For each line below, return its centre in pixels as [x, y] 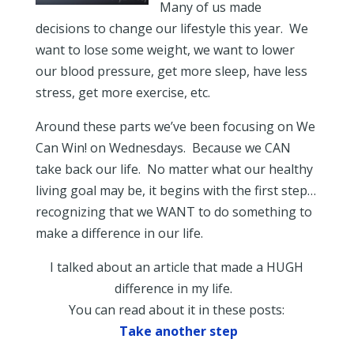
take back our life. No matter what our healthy [174, 169]
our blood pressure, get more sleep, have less [171, 71]
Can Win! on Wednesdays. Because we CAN [163, 148]
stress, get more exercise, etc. [122, 92]
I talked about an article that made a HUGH [177, 267]
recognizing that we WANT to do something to [173, 212]
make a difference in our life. [119, 233]
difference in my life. [177, 288]
